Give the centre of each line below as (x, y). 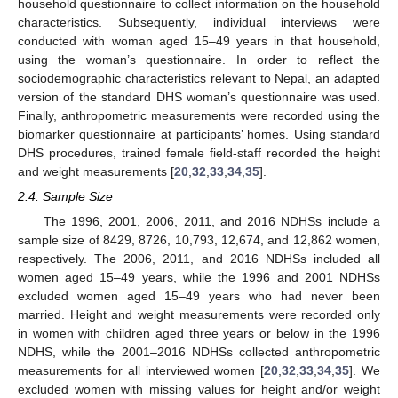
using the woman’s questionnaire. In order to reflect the (199, 59)
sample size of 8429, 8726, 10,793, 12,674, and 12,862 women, (199, 239)
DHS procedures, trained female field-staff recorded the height (199, 152)
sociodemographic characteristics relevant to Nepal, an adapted (199, 78)
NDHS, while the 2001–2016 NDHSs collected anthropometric (199, 351)
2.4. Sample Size (65, 196)
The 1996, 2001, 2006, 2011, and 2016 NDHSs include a (211, 221)
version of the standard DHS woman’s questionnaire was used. (199, 96)
